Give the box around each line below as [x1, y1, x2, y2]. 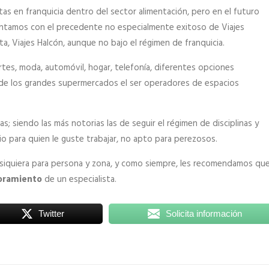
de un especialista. [42, 172, 116, 187]
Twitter [38, 208, 64, 219]
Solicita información [166, 208, 243, 219]
